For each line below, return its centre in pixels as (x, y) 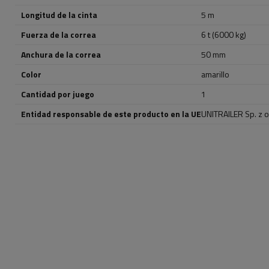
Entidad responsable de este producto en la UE (111, 114)
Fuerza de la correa (59, 35)
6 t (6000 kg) (224, 35)
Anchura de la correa (61, 54)
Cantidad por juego (58, 94)
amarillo (215, 74)
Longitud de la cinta (59, 15)
